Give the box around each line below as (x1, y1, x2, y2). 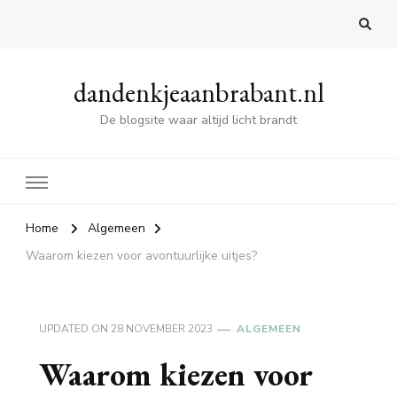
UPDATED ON (39, 322, 111, 337)
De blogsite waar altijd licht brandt (100, 112, 297, 129)
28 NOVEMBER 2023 (111, 322, 213, 337)
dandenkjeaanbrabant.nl (73, 75, 324, 111)
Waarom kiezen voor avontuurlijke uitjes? (26, 247, 257, 265)
